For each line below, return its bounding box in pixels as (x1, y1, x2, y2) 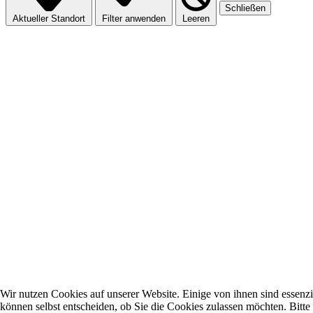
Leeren (182, 13, 210, 24)
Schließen (225, 3, 265, 14)
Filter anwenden (102, 13, 166, 24)
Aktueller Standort (13, 13, 85, 24)
